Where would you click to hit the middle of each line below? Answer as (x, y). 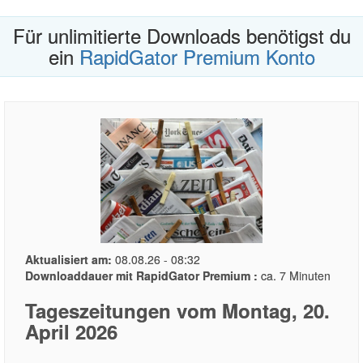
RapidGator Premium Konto (197, 56)
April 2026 (71, 332)
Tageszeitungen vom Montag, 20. (177, 311)
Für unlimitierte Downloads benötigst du (181, 35)
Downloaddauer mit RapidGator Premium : (141, 276)
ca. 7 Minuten (294, 276)
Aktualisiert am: (68, 260)
